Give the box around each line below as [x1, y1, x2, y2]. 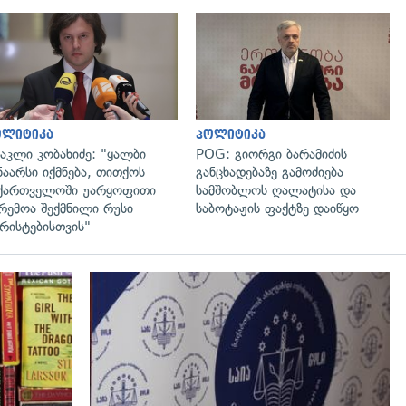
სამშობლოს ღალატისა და [196, 181, 356, 198]
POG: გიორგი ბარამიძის [196, 145, 347, 162]
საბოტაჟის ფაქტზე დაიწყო [196, 199, 359, 217]
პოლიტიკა [196, 127, 266, 141]
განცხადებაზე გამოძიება [196, 163, 343, 180]
